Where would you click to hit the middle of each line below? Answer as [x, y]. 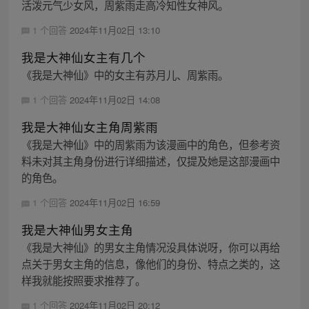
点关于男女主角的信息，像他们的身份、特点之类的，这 [150, 264]
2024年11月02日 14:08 [114, 99]
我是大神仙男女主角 [77, 230]
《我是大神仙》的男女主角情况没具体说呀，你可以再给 [150, 247]
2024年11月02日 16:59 [114, 202]
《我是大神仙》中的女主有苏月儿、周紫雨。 [124, 74]
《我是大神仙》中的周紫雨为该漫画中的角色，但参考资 [150, 144]
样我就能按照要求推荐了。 [83, 280]
